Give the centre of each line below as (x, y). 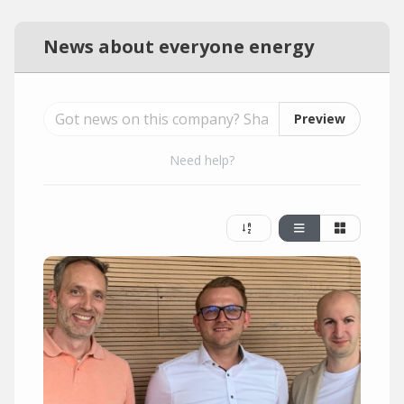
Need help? (202, 160)
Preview (320, 119)
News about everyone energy (179, 46)
